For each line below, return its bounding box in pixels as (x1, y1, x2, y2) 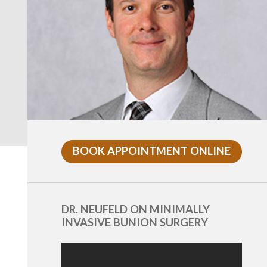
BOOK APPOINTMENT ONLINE (73, 144, 231, 158)
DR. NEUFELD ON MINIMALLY (61, 203, 210, 216)
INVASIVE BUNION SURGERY (61, 216, 209, 229)
